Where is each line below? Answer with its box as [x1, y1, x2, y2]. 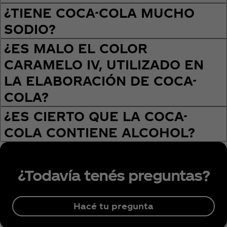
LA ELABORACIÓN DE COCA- [4, 73, 197, 88]
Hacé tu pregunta [73, 201, 154, 211]
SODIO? [4, 22, 56, 36]
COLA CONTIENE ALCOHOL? [4, 125, 195, 140]
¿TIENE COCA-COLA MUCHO [4, 6, 195, 20]
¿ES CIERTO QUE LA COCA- [4, 109, 187, 124]
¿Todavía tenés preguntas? [17, 166, 210, 184]
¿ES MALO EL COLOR [4, 41, 147, 56]
